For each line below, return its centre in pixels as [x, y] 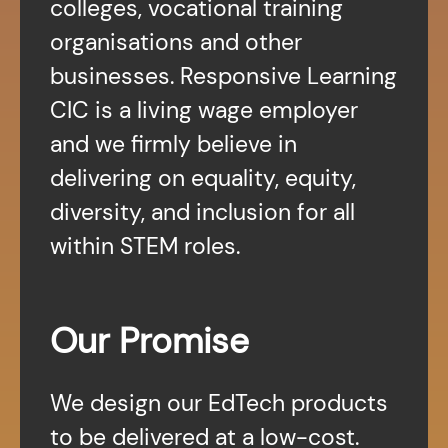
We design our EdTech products [219, 403]
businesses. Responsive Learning [223, 75]
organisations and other [176, 41]
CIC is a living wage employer [204, 109]
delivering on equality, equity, [203, 177]
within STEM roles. [145, 245]
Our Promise [149, 341]
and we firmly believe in [173, 143]
